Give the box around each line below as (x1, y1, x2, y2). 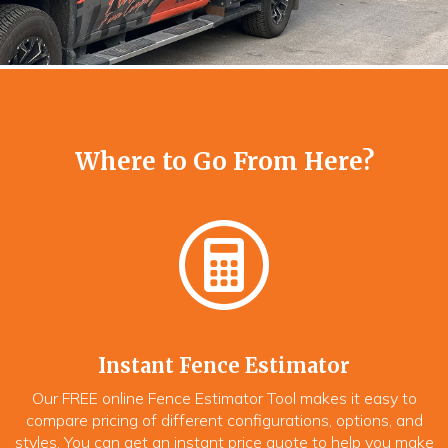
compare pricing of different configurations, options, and (25, 410, 423, 431)
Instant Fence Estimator (98, 353, 350, 379)
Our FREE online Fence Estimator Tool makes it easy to (31, 388, 417, 409)
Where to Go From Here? (74, 146, 374, 178)
